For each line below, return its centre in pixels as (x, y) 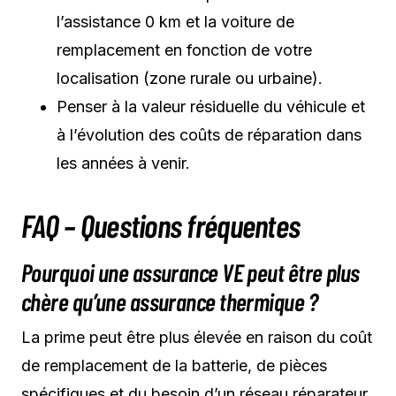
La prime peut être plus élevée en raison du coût (197, 337)
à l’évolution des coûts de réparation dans (209, 134)
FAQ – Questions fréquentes (161, 225)
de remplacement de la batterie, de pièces (174, 365)
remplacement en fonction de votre (184, 49)
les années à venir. (123, 163)
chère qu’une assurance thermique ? (169, 301)
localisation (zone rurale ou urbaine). (190, 78)
